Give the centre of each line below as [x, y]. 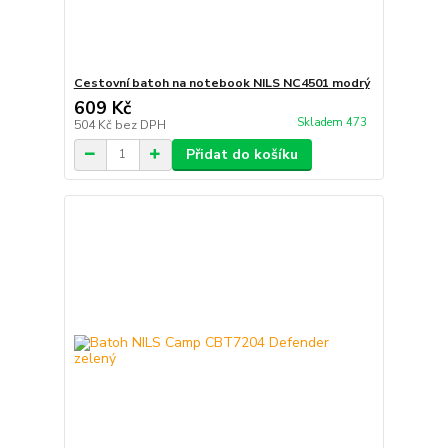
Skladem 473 [333, 122]
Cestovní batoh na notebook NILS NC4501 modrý [221, 82]
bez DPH [140, 124]
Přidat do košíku [241, 154]
